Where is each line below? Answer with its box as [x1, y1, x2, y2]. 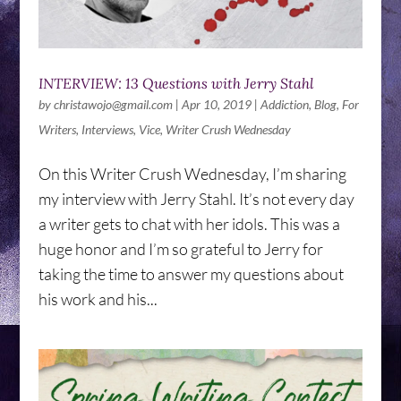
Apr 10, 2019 [181, 96, 252, 112]
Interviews [81, 121, 133, 137]
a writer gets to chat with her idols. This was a [38, 213, 340, 234]
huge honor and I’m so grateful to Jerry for [38, 238, 323, 259]
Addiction [260, 96, 309, 112]
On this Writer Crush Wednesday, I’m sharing [38, 163, 346, 183]
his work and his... [38, 288, 158, 309]
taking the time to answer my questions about [38, 263, 344, 284]
